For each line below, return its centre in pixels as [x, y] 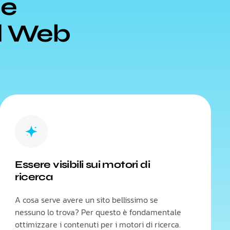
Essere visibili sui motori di [82, 165]
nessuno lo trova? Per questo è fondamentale [98, 212]
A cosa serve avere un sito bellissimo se [87, 200]
